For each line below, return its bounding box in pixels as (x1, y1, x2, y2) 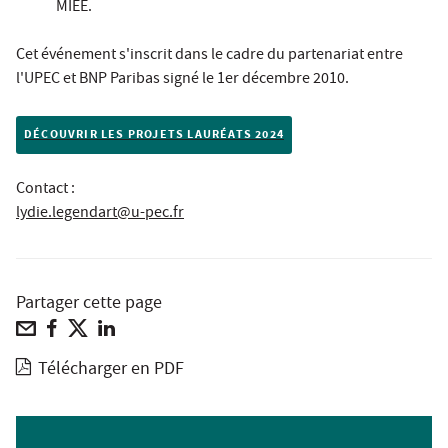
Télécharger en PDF (38, 357, 185, 385)
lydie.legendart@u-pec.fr (16, 202, 184, 227)
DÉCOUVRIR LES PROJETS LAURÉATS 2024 (24, 126, 284, 146)
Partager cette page (16, 291, 162, 319)
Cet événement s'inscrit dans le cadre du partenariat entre (16, 44, 403, 69)
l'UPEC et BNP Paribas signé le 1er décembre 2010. (16, 68, 349, 93)
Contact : (16, 178, 75, 203)
